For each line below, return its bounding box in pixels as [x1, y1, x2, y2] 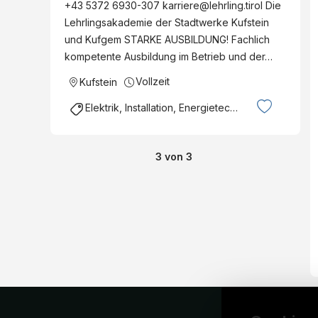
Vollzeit [136, 75, 170, 88]
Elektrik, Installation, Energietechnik [85, 102, 230, 114]
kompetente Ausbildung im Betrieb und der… [65, 50, 273, 63]
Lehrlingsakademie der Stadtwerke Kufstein [65, 16, 269, 29]
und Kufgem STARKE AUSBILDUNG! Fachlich [65, 33, 270, 46]
